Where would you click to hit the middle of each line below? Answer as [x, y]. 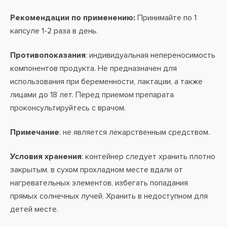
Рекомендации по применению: [73, 18]
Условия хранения [46, 157]
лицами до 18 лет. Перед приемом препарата [92, 95]
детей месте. [34, 209]
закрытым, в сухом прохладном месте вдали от [97, 170]
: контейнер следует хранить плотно [148, 157]
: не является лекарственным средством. [135, 132]
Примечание [35, 132]
